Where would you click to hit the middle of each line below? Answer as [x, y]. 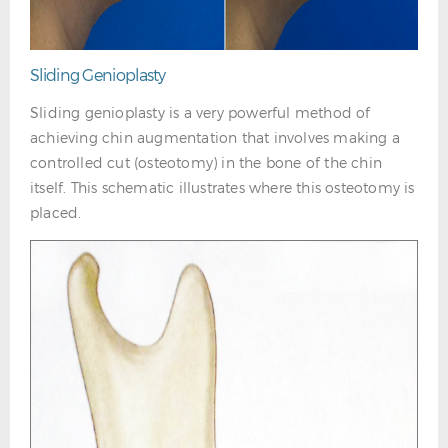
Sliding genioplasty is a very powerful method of [200, 112]
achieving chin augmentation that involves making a [215, 137]
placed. [56, 212]
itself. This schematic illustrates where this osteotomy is [222, 187]
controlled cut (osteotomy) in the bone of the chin [206, 162]
